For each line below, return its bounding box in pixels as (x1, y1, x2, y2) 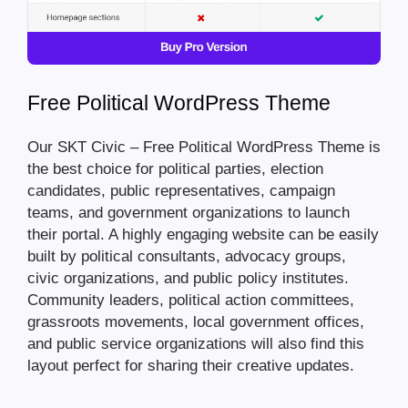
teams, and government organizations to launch (27, 204, 350, 222)
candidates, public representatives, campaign (27, 182, 335, 200)
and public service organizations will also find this (27, 335, 364, 353)
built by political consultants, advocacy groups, (27, 248, 346, 266)
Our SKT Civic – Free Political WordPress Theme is (27, 138, 381, 157)
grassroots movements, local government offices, (27, 313, 364, 331)
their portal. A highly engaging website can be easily (27, 226, 379, 244)
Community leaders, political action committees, (27, 291, 354, 310)
